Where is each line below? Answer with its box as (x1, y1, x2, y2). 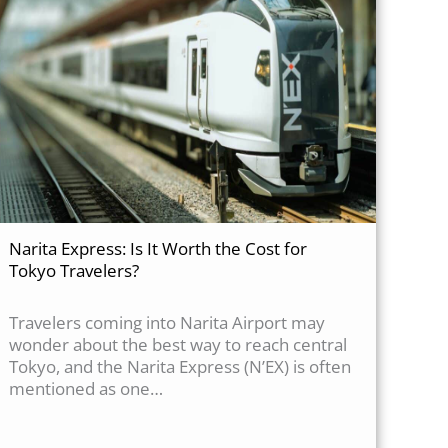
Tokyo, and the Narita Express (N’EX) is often (9, 355, 352, 379)
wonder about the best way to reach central (9, 333, 348, 357)
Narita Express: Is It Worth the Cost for (9, 237, 308, 261)
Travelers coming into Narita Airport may (9, 311, 326, 335)
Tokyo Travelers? (9, 259, 140, 283)
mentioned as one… (9, 377, 164, 401)
